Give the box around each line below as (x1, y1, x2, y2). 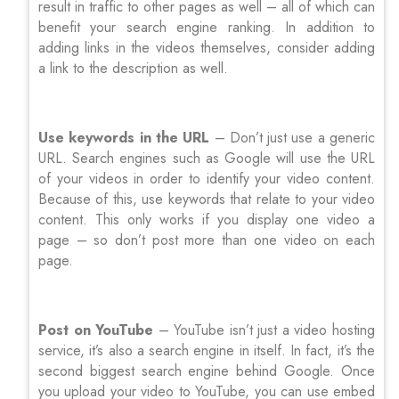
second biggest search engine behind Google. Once (38, 360, 375, 381)
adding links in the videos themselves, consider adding (38, 37, 375, 58)
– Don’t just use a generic (209, 126, 376, 148)
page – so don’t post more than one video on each (38, 229, 375, 250)
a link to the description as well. (38, 57, 228, 78)
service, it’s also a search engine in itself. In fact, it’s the (38, 339, 375, 361)
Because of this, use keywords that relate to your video (38, 188, 375, 209)
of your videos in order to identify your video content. (38, 167, 375, 189)
